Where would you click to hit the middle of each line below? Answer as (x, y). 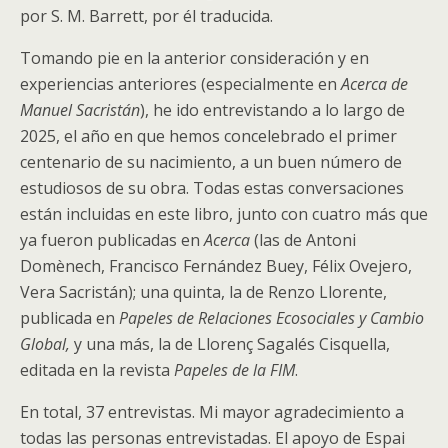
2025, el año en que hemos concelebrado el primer (208, 136)
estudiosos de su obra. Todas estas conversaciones (212, 188)
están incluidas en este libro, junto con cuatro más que (224, 214)
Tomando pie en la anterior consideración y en (194, 58)
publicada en (69, 318)
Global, (45, 344)
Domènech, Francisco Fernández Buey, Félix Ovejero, (216, 266)
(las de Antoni (305, 240)
